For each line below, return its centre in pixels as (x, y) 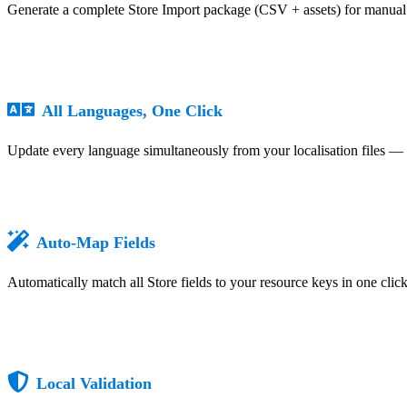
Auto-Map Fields (96, 242)
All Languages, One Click (132, 110)
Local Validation (94, 383)
